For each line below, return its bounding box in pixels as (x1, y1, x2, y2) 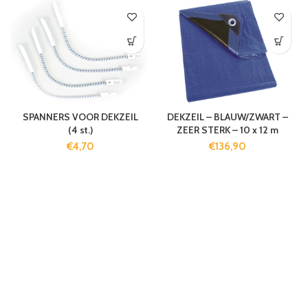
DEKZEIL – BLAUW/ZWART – (167, 110, 288, 123)
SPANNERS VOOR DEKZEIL (23, 110, 138, 123)
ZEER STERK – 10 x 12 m (177, 123, 278, 136)
